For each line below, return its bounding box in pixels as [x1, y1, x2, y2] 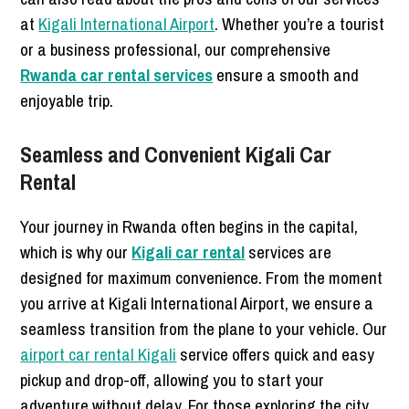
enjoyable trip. [20, 88, 114, 112]
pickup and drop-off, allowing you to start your [20, 367, 325, 392]
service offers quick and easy [176, 341, 375, 366]
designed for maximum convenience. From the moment [20, 265, 383, 289]
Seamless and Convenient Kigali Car [20, 139, 332, 169]
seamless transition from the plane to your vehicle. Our [20, 316, 388, 341]
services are [245, 239, 332, 264]
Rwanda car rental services [20, 62, 214, 87]
